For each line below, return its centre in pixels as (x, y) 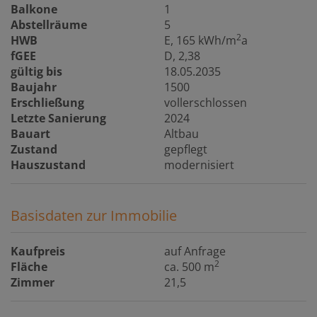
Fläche (29, 266)
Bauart (30, 133)
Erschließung (47, 102)
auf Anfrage (195, 251)
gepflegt (186, 149)
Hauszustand (48, 165)
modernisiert (200, 165)
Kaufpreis (38, 251)
